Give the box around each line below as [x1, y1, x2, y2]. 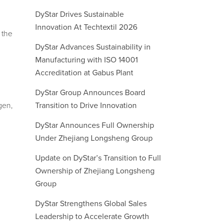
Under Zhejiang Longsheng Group [35, 133, 153, 143]
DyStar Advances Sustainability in [35, 42, 151, 52]
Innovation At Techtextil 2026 [35, 22, 137, 32]
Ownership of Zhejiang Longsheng [35, 166, 155, 176]
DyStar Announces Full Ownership [35, 120, 154, 130]
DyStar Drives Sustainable [35, 9, 124, 19]
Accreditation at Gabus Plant [35, 68, 133, 78]
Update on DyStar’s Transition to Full [35, 153, 161, 163]
